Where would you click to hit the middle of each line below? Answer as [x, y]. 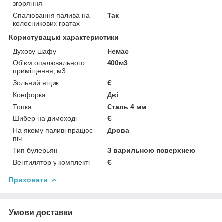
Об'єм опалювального [49, 63]
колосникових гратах [46, 23]
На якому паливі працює [53, 130]
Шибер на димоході [45, 118]
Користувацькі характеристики [64, 37]
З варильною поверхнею [151, 150]
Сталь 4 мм [127, 106]
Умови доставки [41, 212]
